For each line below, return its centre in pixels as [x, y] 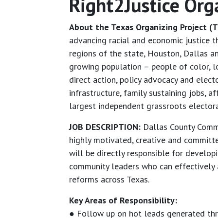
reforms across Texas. [109, 180]
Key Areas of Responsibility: [123, 200]
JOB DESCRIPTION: [105, 127]
